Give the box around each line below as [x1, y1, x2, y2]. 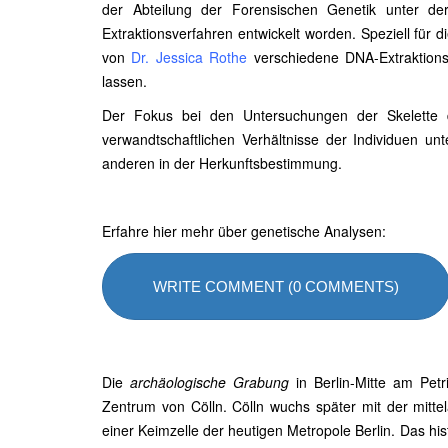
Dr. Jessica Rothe [131, 47, 248, 67]
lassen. [102, 71, 147, 91]
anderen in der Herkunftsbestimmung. [102, 153, 342, 173]
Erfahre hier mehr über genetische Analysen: [102, 221, 390, 241]
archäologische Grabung [129, 372, 289, 392]
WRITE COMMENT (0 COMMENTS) [153, 278, 399, 295]
